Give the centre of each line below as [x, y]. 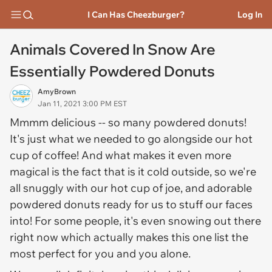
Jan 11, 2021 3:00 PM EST [82, 104]
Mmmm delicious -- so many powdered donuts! [128, 122]
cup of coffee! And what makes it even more [121, 155]
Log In [250, 14]
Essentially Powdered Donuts [112, 71]
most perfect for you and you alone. [101, 253]
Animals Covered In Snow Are [113, 49]
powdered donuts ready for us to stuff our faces [131, 204]
